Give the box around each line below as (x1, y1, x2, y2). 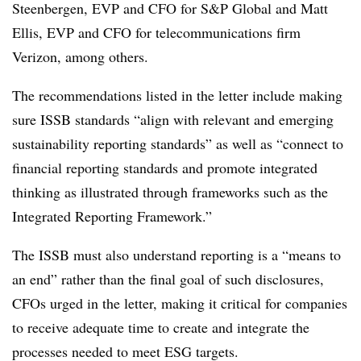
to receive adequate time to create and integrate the (12, 317, 309, 337)
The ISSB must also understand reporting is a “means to (12, 244, 341, 264)
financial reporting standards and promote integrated (12, 157, 317, 177)
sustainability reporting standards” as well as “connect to (12, 133, 343, 153)
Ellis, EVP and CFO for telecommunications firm (12, 22, 301, 42)
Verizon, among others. (12, 46, 148, 66)
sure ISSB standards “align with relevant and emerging (12, 109, 334, 129)
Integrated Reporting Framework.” (12, 205, 212, 226)
